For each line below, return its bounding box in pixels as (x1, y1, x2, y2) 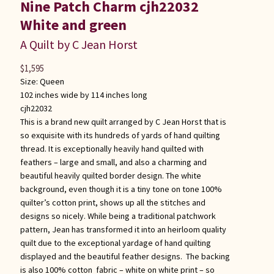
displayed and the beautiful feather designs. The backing (20, 250, 230, 262)
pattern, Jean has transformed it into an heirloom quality (20, 223, 226, 235)
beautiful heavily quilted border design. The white (20, 169, 201, 181)
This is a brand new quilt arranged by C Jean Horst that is (20, 116, 226, 127)
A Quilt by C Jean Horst (20, 36, 138, 52)
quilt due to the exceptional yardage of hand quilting (20, 237, 211, 248)
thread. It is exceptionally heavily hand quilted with (20, 143, 204, 154)
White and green (20, 15, 127, 34)
